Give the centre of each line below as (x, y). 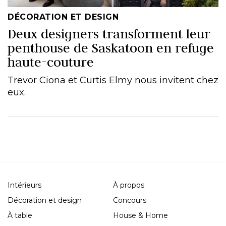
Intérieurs (24, 185)
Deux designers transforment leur (109, 34)
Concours (130, 200)
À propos (129, 185)
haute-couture (51, 62)
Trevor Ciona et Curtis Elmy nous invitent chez (113, 80)
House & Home (140, 215)
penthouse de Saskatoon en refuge (111, 48)
